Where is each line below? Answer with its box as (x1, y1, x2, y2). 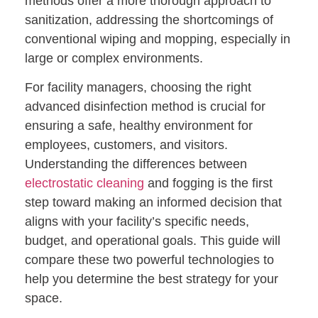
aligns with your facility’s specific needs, (25, 214, 249, 229)
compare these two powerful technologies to (25, 253, 274, 268)
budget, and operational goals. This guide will (25, 234, 280, 248)
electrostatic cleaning (25, 176, 144, 191)
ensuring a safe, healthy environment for (25, 119, 253, 133)
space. (25, 291, 62, 306)
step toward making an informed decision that (25, 195, 282, 210)
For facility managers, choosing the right (25, 80, 251, 95)
